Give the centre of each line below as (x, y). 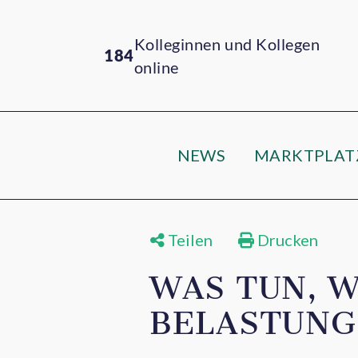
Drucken (286, 240)
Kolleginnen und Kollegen (227, 44)
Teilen (189, 240)
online (156, 67)
